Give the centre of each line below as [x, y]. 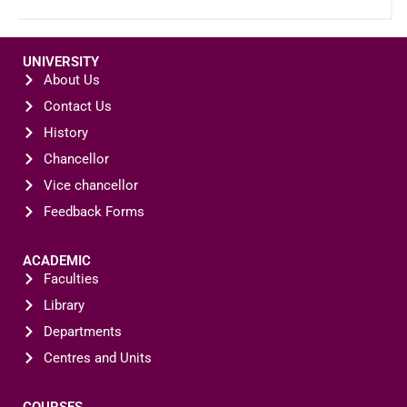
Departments [82, 331]
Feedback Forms [94, 211]
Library [64, 305]
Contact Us [77, 106]
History [65, 132]
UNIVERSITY [61, 61]
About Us [71, 79]
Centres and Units [97, 357]
